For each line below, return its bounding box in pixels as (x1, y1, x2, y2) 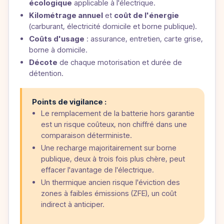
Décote (28, 57, 57, 67)
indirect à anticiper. (40, 199, 104, 209)
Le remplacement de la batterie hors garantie (40, 108, 194, 118)
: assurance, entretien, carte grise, (84, 34, 203, 44)
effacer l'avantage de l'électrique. (40, 165, 154, 175)
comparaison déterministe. (40, 130, 132, 140)
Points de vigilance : (31, 97, 106, 107)
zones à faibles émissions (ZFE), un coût (40, 188, 176, 198)
